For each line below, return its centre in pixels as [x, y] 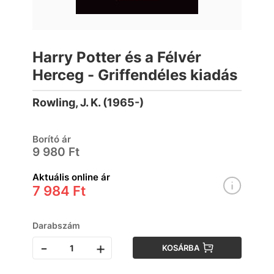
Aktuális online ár [71, 177]
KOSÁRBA [181, 248]
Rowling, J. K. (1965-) [88, 102]
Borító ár [52, 139]
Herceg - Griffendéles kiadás [135, 75]
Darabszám [56, 225]
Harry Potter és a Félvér [117, 57]
